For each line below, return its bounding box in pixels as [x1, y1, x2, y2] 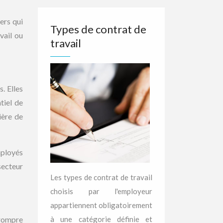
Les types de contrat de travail [50, 173, 152, 182]
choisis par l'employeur [50, 187, 152, 196]
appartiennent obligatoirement [50, 201, 152, 210]
